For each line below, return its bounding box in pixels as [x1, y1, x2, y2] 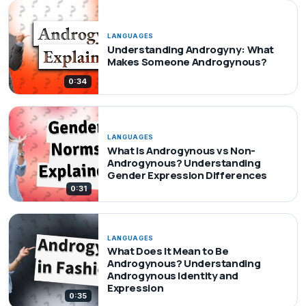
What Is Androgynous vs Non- [107, 143, 255, 158]
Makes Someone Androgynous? [107, 54, 267, 69]
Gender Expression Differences [107, 167, 268, 182]
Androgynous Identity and [107, 268, 238, 283]
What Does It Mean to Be [107, 244, 229, 259]
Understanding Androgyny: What [107, 42, 275, 57]
